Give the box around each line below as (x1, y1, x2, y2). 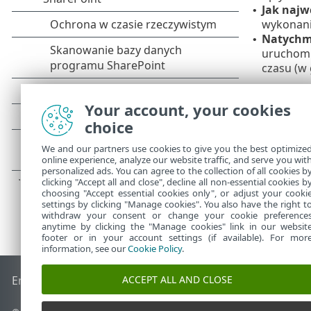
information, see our (42, 242, 128, 255)
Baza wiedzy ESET (67, 273, 160, 289)
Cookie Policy (128, 242, 182, 255)
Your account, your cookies (85, 99, 291, 120)
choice (85, 117, 133, 137)
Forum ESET (159, 273, 222, 289)
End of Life (12, 273, 68, 289)
